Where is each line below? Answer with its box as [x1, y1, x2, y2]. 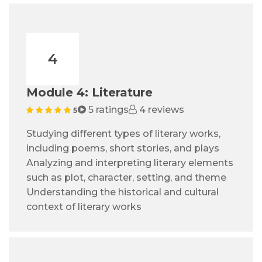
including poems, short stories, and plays [26, 143, 219, 154]
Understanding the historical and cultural [26, 187, 219, 198]
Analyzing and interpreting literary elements [26, 157, 233, 169]
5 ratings [86, 104, 129, 116]
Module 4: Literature [26, 85, 153, 100]
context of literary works [26, 201, 142, 213]
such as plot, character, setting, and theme [26, 172, 226, 184]
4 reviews [137, 104, 184, 116]
